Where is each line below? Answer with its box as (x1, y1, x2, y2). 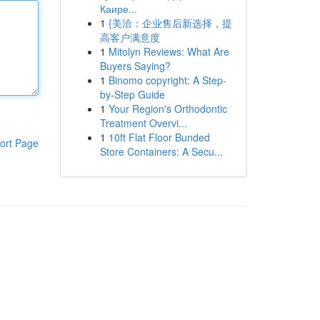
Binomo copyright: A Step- (108, 73, 226, 87)
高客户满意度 (99, 30, 160, 44)
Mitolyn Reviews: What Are (108, 44, 229, 59)
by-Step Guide (99, 87, 165, 101)
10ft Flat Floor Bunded (108, 130, 210, 144)
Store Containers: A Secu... (99, 144, 223, 159)
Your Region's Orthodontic (108, 101, 227, 116)
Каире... (99, 1, 137, 16)
